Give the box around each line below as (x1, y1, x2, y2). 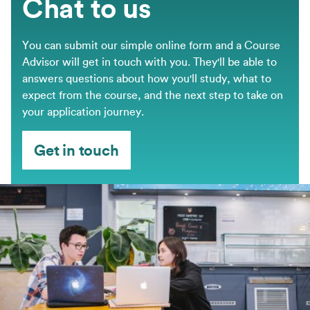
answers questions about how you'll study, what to (22, 71, 271, 85)
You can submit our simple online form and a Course (22, 37, 280, 52)
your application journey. (22, 104, 144, 118)
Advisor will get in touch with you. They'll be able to (22, 54, 277, 69)
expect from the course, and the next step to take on (22, 87, 283, 102)
